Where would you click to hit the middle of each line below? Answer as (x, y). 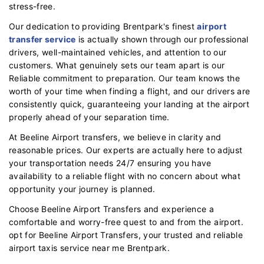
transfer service (42, 39)
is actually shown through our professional (162, 39)
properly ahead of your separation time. (89, 117)
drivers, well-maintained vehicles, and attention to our (118, 52)
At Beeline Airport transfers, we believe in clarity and (115, 137)
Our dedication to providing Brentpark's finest (103, 26)
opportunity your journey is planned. (82, 189)
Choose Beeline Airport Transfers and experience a (112, 209)
